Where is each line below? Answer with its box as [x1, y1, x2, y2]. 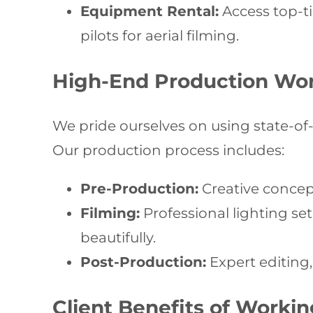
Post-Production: [80, 254, 207, 270]
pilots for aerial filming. [80, 27, 240, 44]
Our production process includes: [52, 142, 285, 159]
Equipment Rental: [80, 3, 219, 20]
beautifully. [80, 229, 156, 246]
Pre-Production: [80, 180, 199, 197]
